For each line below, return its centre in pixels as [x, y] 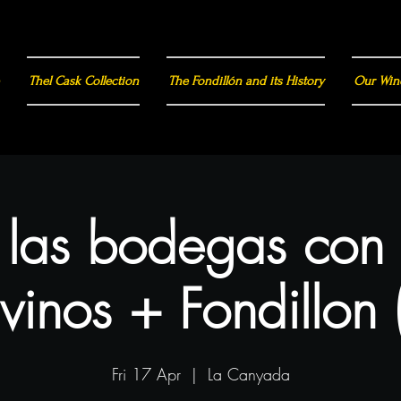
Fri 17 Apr [146, 374]
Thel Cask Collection [83, 81]
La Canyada [248, 374]
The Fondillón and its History [246, 81]
